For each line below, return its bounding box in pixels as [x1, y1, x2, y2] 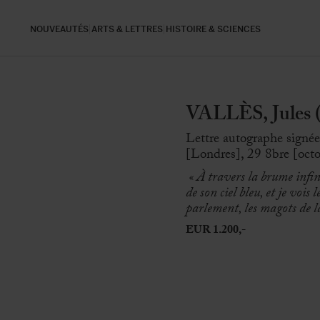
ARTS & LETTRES [90, 23, 164, 35]
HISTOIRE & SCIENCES [164, 23, 262, 35]
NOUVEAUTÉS [29, 23, 90, 35]
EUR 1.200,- [186, 221, 246, 241]
